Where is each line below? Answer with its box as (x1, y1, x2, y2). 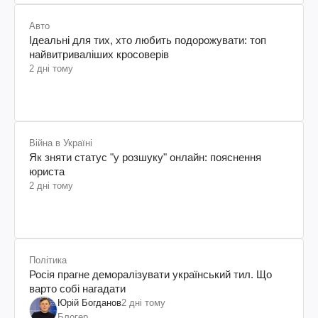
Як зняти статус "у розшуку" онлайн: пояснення (29, 150, 261, 163)
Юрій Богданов (57, 297, 121, 308)
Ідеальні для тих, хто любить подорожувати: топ (29, 33, 266, 46)
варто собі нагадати (29, 282, 126, 295)
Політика (29, 254, 67, 265)
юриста (29, 165, 65, 177)
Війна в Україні (29, 137, 92, 148)
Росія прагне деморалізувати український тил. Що (29, 268, 272, 280)
